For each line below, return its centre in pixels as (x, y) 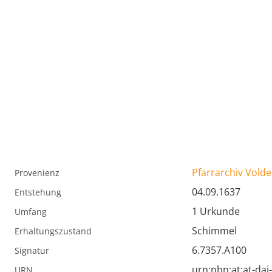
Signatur (32, 251)
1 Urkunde (216, 212)
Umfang (31, 212)
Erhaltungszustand (53, 231)
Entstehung (38, 192)
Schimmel (214, 231)
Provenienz (37, 173)
